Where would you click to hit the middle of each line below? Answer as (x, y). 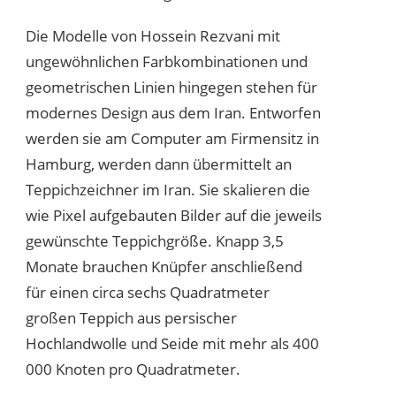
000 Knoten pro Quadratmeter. (133, 369)
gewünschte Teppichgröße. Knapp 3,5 (155, 240)
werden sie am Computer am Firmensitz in (172, 138)
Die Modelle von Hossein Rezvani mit (153, 35)
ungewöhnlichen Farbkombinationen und (167, 61)
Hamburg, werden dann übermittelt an (159, 164)
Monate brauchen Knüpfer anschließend (164, 266)
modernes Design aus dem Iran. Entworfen (173, 112)
